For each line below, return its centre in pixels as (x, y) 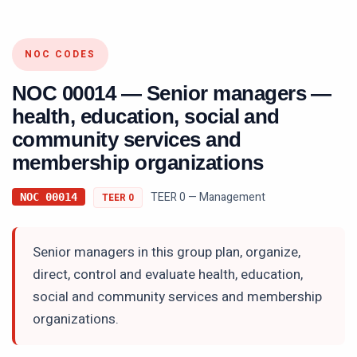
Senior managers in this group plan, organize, (167, 252)
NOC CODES (60, 54)
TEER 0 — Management (208, 197)
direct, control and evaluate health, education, (168, 275)
